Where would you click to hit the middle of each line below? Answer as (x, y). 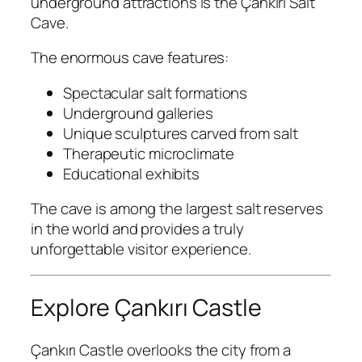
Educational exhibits (131, 173)
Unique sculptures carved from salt (181, 133)
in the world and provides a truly (137, 229)
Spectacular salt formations (156, 93)
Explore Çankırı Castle (146, 308)
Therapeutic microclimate (149, 153)
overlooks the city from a (207, 349)
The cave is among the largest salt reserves (177, 209)
